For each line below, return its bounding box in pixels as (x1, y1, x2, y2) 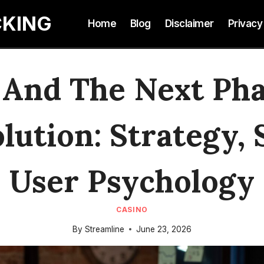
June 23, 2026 (136, 224, 192, 234)
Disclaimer (164, 17, 214, 29)
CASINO (116, 205, 148, 214)
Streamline (84, 224, 124, 234)
